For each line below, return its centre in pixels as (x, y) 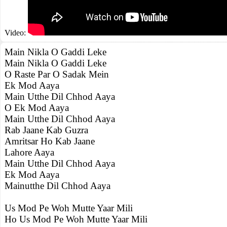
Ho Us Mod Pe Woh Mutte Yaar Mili (76, 219)
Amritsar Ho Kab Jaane (50, 141)
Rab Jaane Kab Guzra (46, 130)
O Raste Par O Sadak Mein (57, 74)
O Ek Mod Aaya (37, 108)
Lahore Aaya (29, 152)
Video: (16, 33)
